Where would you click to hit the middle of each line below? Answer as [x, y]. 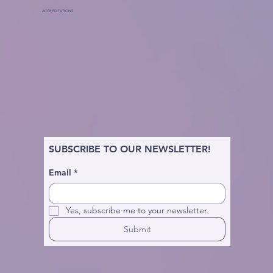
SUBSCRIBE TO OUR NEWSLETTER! [129, 149]
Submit [137, 229]
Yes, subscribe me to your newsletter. [137, 211]
